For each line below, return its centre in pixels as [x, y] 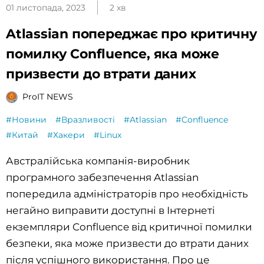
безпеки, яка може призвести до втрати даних [127, 243]
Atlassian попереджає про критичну [132, 34]
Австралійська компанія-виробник [98, 161]
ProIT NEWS [48, 97]
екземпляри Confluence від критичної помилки [129, 227]
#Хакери [66, 135]
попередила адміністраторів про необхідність [127, 194]
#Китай [22, 135]
